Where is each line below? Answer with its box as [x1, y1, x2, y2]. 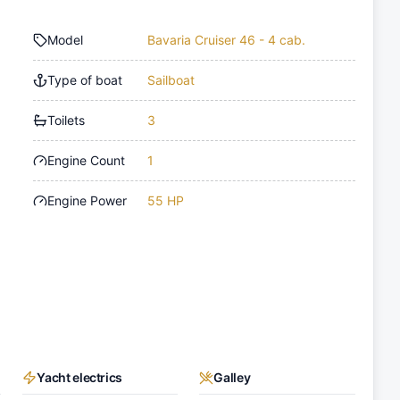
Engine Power [47, 193, 128, 209]
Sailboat [147, 72, 196, 88]
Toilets [47, 112, 86, 129]
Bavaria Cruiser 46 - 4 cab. [147, 32, 306, 48]
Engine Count [47, 153, 126, 169]
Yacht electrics [37, 370, 123, 386]
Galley [213, 370, 251, 386]
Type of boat [47, 72, 123, 88]
